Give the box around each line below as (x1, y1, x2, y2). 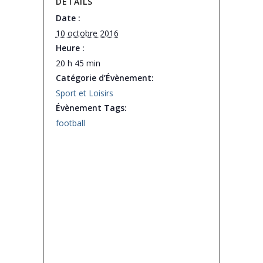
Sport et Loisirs (55, 87, 113, 99)
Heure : (55, 42, 85, 53)
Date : (55, 12, 80, 23)
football (55, 117, 85, 129)
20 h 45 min (55, 58, 100, 69)
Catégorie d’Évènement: (55, 72, 154, 83)
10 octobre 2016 (55, 28, 119, 39)
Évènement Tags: (55, 102, 127, 113)
